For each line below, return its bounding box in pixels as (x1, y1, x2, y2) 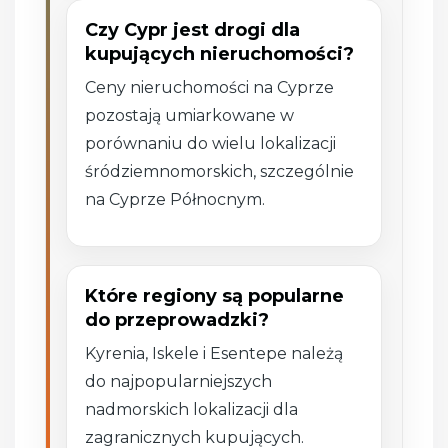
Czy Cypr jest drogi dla (85, 18, 301, 41)
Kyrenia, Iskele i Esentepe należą (85, 343, 344, 363)
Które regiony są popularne (85, 284, 345, 307)
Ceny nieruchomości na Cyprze (85, 77, 335, 97)
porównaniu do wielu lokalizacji (85, 133, 337, 153)
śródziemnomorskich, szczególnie (85, 161, 355, 181)
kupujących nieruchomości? (85, 42, 355, 65)
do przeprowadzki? (85, 308, 270, 331)
